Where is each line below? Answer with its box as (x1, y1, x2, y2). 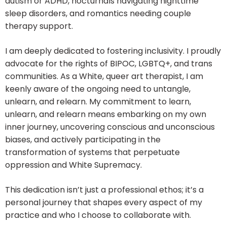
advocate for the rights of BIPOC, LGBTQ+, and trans (5, 58, 212, 70)
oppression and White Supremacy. (5, 159, 142, 171)
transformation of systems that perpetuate (5, 146, 180, 159)
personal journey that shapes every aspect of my (5, 197, 202, 209)
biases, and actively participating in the (5, 134, 161, 146)
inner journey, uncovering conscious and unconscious (5, 121, 215, 133)
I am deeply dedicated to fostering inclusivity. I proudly (5, 45, 221, 57)
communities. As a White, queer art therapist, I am (5, 70, 203, 83)
